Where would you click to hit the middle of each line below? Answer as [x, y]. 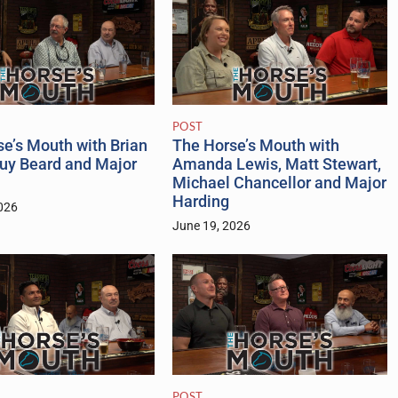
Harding [200, 202]
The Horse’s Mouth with [255, 146]
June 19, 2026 [211, 227]
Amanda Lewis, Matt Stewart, [276, 165]
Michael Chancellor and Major [279, 183]
